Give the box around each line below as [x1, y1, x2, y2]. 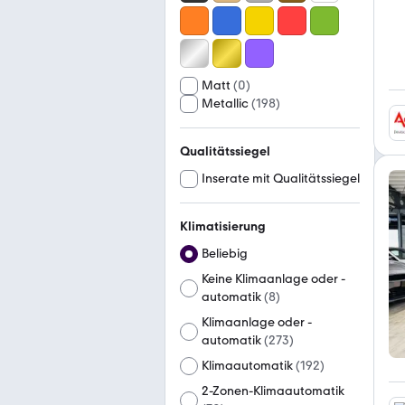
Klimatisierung [180, 219, 266, 234]
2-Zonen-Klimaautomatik [202, 383, 345, 399]
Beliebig [202, 246, 248, 261]
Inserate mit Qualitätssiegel [202, 171, 360, 186]
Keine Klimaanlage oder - [202, 271, 345, 287]
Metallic [202, 96, 249, 111]
